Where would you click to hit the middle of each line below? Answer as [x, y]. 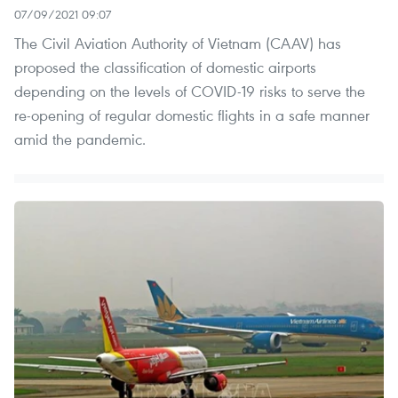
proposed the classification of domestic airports [165, 67]
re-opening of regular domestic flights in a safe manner [192, 115]
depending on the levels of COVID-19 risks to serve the [190, 91]
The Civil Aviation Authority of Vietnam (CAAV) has [178, 43]
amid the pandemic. [80, 139]
